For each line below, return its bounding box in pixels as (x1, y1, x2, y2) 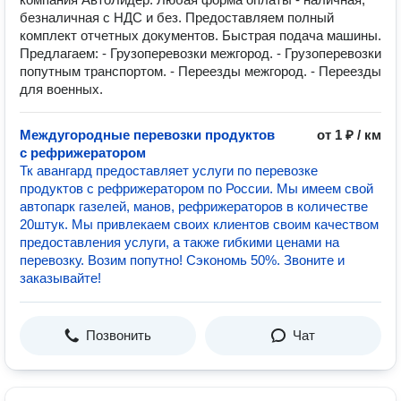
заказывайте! (20, 270, 101, 286)
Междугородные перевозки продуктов (20, 127, 275, 142)
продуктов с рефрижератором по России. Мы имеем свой (20, 181, 373, 196)
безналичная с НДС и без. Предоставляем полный (20, 10, 334, 25)
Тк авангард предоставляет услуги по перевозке (20, 163, 318, 178)
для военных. (20, 81, 103, 97)
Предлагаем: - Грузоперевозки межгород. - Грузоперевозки (20, 46, 381, 61)
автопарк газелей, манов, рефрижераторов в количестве (20, 199, 368, 214)
